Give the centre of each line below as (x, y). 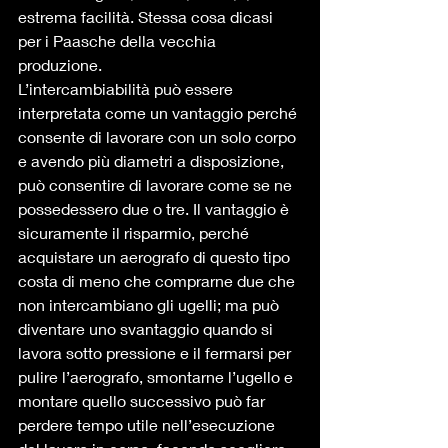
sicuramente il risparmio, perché (135, 232)
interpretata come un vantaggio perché (159, 112)
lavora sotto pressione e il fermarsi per (156, 352)
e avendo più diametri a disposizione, (153, 160)
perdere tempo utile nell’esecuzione (148, 424)
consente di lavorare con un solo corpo (159, 136)
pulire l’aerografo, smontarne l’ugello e (157, 376)
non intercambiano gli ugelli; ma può (150, 304)
